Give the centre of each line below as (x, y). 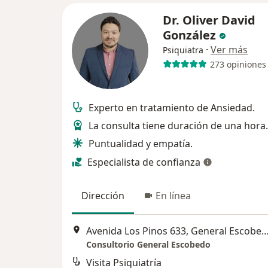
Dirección (103, 196)
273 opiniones (238, 64)
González (191, 35)
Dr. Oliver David (209, 20)
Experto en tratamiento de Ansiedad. (172, 108)
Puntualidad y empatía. (141, 144)
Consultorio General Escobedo (148, 245)
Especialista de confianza (144, 162)
